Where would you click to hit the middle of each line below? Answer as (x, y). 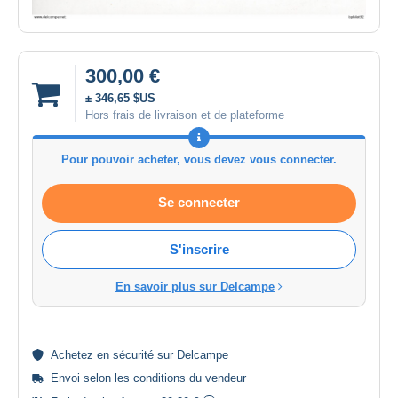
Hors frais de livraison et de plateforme (185, 115)
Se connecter (199, 203)
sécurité (133, 355)
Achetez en (82, 355)
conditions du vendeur (190, 378)
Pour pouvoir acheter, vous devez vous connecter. (199, 160)
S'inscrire (199, 250)
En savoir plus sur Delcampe (195, 287)
